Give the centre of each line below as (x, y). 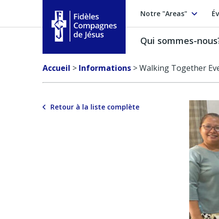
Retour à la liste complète (95, 107)
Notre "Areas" (164, 13)
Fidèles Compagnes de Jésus (103, 47)
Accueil (56, 68)
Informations (105, 68)
